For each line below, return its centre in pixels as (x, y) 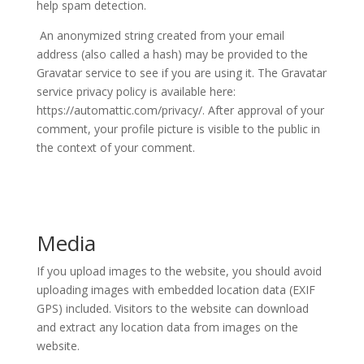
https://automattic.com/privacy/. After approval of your (180, 110)
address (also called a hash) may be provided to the (172, 54)
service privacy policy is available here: (136, 91)
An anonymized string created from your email (162, 35)
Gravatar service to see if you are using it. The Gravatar (181, 73)
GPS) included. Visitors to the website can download (172, 308)
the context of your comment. (115, 147)
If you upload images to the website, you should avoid (179, 271)
